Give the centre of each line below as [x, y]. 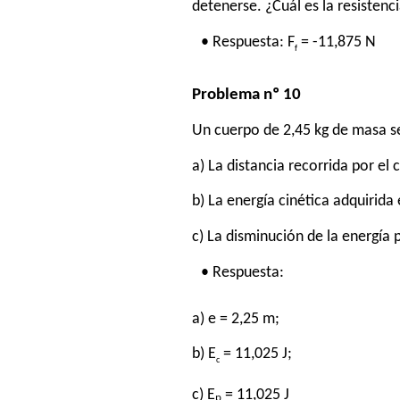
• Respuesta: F [248, 43]
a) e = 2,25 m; [236, 319]
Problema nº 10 [247, 95]
